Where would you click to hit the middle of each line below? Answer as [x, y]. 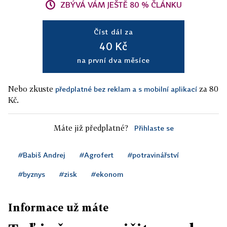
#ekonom [107, 174]
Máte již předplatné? [91, 128]
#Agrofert [97, 155]
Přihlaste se [154, 128]
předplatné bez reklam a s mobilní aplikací [126, 89]
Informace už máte [58, 207]
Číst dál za [113, 32]
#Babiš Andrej [42, 155]
